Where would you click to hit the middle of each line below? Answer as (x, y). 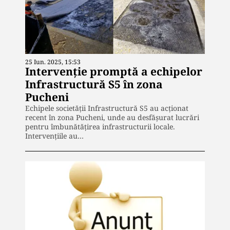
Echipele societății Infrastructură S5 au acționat (107, 108)
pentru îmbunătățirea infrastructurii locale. (100, 126)
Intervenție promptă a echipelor (114, 71)
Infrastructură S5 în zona (94, 84)
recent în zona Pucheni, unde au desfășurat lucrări (112, 117)
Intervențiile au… (54, 136)
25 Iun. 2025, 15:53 (53, 62)
